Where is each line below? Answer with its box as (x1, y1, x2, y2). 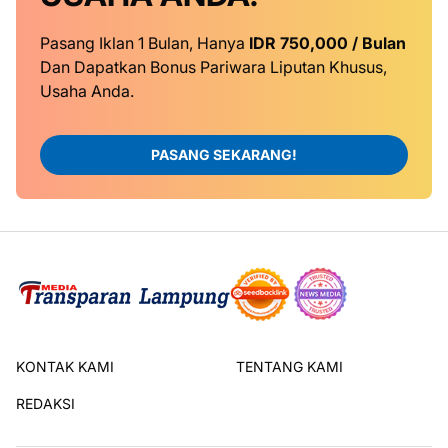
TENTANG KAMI (236, 358, 343, 375)
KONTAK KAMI (16, 358, 114, 375)
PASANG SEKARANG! (151, 146, 297, 163)
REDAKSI (16, 395, 75, 412)
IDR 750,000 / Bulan (249, 33, 406, 53)
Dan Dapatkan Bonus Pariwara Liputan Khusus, (40, 57, 387, 77)
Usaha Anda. (40, 81, 134, 101)
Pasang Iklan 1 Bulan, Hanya (40, 33, 249, 53)
